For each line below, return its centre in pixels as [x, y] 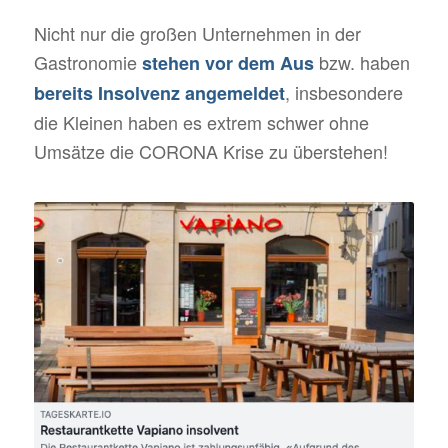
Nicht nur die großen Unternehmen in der [197, 33]
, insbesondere [343, 92]
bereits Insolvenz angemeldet [159, 93]
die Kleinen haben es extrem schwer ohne [201, 122]
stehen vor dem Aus [227, 63]
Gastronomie [87, 62]
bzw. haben [361, 62]
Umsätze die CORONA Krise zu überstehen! [210, 151]
